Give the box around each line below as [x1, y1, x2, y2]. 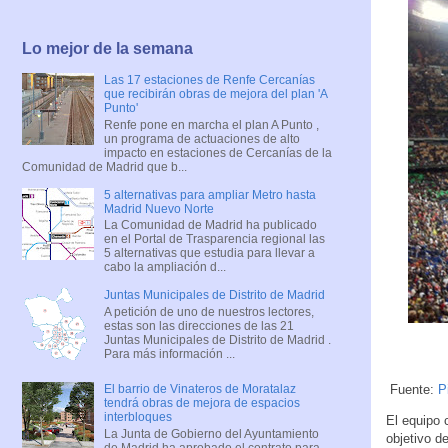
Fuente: [386, 381, 438, 397]
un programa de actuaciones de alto [103, 131, 300, 146]
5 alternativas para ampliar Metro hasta [103, 187, 316, 202]
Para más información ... [103, 346, 235, 361]
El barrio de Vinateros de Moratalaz [103, 382, 296, 397]
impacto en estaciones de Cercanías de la [103, 145, 332, 160]
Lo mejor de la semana [22, 40, 193, 58]
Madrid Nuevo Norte [103, 201, 214, 216]
